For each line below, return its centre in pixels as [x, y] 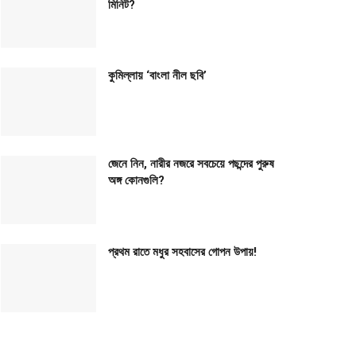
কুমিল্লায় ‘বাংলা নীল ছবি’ [157, 76]
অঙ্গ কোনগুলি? [136, 181]
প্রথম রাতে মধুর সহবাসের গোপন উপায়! [182, 252]
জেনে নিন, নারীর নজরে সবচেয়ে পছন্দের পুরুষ [191, 164]
